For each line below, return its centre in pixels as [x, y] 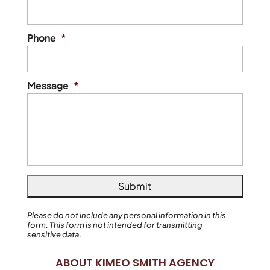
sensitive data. [54, 235]
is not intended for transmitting [143, 225]
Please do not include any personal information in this [126, 215]
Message [48, 86]
